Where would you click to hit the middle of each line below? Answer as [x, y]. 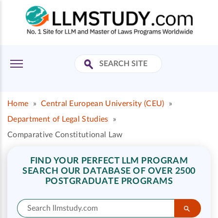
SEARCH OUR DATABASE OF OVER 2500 [109, 171]
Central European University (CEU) [102, 104]
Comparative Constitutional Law [65, 135]
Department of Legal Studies [58, 119]
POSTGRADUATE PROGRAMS [109, 182]
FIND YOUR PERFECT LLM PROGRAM [109, 161]
